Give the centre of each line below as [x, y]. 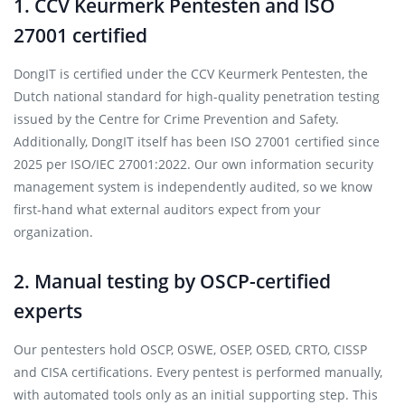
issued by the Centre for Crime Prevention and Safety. [176, 119]
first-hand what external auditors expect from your [167, 209]
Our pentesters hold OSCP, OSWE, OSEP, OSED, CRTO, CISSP [190, 349]
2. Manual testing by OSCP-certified [172, 281]
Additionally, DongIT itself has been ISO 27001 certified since [197, 141]
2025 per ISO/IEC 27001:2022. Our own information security [193, 164]
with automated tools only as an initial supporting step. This [196, 395]
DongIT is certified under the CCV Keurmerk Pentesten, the [191, 74]
